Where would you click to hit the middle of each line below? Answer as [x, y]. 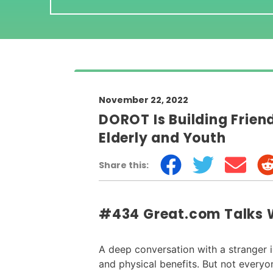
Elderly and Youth [162, 138]
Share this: [124, 165]
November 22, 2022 [144, 100]
